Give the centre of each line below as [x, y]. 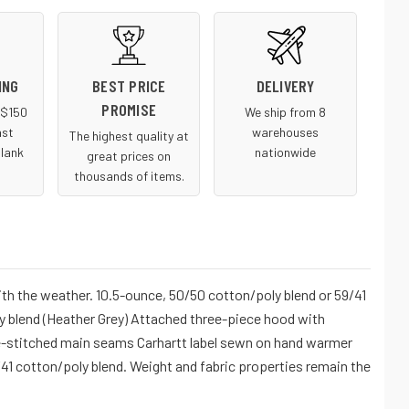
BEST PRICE [129, 86]
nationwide [286, 152]
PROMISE [129, 110]
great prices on [129, 156]
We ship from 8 [286, 112]
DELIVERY [285, 86]
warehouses [286, 132]
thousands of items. [129, 176]
